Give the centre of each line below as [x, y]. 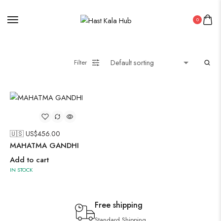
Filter [80, 62]
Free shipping [119, 205]
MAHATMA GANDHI [44, 146]
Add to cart [29, 160]
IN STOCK [21, 170]
